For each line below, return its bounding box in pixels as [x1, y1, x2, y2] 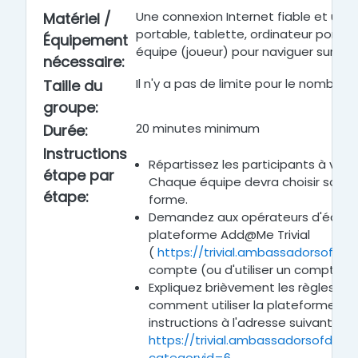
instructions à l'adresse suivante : [149, 314, 346, 331]
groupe [43, 97, 95, 117]
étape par [43, 165, 114, 185]
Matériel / [43, 9, 111, 29]
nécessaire [43, 52, 121, 72]
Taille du [43, 76, 102, 96]
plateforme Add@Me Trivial [149, 226, 310, 243]
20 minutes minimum [136, 120, 260, 137]
